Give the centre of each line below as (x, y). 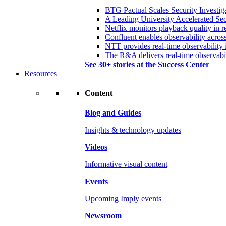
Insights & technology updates (133, 130)
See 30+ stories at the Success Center (147, 64)
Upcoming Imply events (123, 199)
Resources (41, 73)
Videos (96, 147)
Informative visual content (126, 164)
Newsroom (103, 216)
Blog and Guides (113, 113)
